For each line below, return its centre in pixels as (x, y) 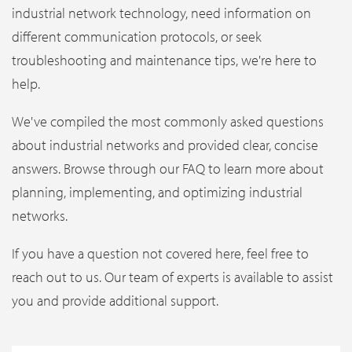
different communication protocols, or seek (137, 36)
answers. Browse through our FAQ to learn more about (168, 168)
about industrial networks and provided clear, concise (165, 145)
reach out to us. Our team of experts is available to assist (172, 277)
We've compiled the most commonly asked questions (168, 121)
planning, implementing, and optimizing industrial (157, 192)
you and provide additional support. (115, 300)
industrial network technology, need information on (161, 13)
